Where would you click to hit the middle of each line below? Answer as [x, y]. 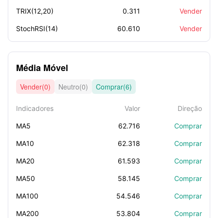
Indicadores [35, 108]
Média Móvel [42, 68]
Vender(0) [35, 87]
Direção [190, 108]
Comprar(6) [114, 87]
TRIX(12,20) [35, 11]
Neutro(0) [73, 87]
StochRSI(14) [37, 28]
